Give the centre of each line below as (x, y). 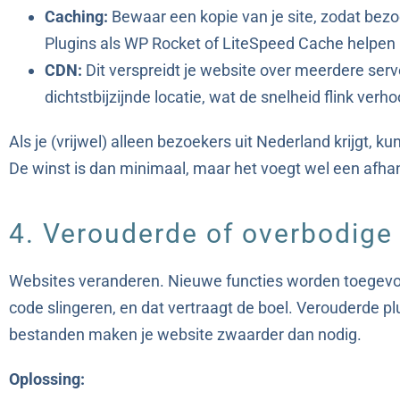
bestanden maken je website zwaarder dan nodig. (185, 335)
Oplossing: (47, 379)
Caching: (76, 17)
